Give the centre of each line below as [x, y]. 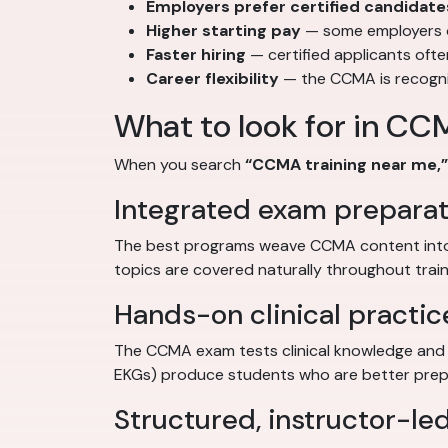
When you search [179, 165]
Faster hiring [196, 55]
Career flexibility [212, 79]
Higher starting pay [223, 31]
